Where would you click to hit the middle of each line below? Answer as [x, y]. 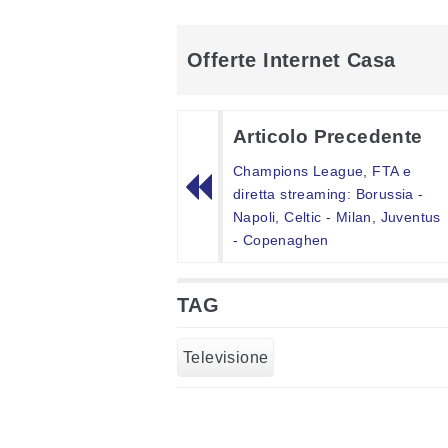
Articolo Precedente [328, 137]
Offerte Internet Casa [291, 60]
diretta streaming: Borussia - [328, 194]
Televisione [226, 358]
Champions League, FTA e [322, 171]
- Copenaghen [281, 240]
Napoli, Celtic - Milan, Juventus [337, 217]
